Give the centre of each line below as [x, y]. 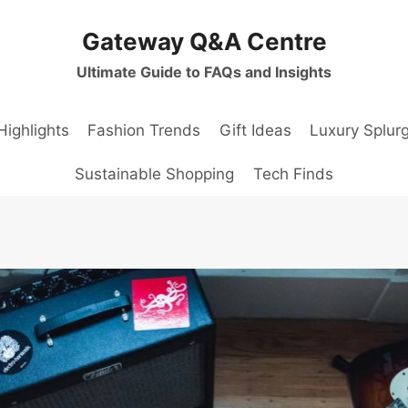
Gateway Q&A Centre [204, 41]
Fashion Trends [144, 131]
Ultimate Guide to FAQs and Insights [204, 72]
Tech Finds [293, 173]
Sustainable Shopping [155, 173]
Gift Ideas [255, 131]
